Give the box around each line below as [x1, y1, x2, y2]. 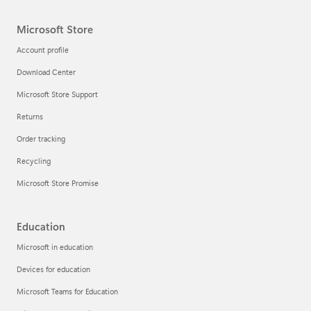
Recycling [17, 155, 51, 166]
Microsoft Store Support [17, 88, 98, 99]
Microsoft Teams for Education [17, 285, 118, 296]
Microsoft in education [17, 241, 93, 252]
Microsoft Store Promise [17, 177, 99, 188]
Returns [17, 110, 43, 121]
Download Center [17, 66, 76, 77]
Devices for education [17, 263, 90, 274]
